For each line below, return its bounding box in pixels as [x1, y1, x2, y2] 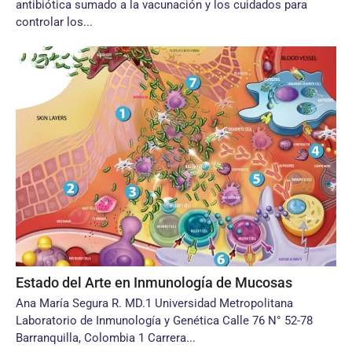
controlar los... [16, 15, 93, 29]
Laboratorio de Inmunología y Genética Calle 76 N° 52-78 [16, 313, 313, 328]
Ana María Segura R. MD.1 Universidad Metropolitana [16, 296, 293, 310]
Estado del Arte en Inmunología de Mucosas [16, 274, 292, 291]
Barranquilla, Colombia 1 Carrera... [16, 331, 196, 345]
